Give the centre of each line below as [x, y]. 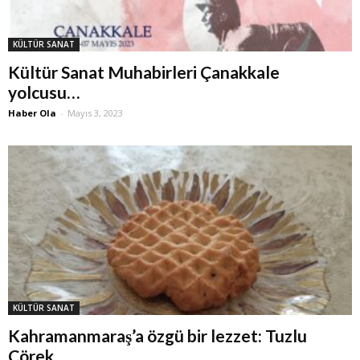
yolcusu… [44, 92]
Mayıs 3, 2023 [95, 112]
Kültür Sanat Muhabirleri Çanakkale [144, 72]
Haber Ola [32, 112]
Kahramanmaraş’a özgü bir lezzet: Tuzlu [157, 336]
